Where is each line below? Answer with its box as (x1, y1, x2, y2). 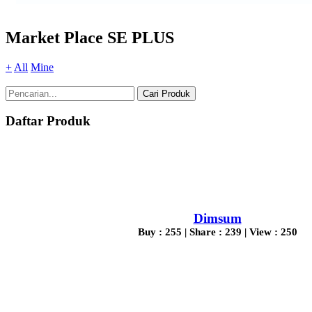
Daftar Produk (6, 114, 91, 129)
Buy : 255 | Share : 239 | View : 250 (137, 226, 297, 237)
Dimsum (193, 210, 242, 226)
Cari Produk (143, 88, 190, 99)
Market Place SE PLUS (6, 28, 174, 47)
